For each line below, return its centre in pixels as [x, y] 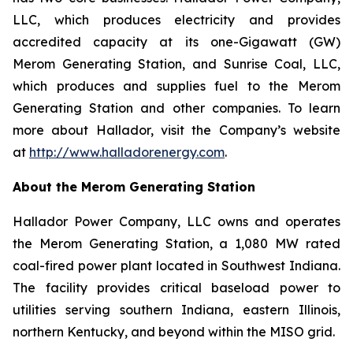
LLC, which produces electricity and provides [176, 20]
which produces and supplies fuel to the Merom [176, 86]
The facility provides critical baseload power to [176, 288]
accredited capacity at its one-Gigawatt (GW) [176, 42]
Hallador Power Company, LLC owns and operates [176, 221]
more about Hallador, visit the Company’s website [176, 130]
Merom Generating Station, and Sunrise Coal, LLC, [176, 64]
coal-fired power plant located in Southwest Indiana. [176, 266]
